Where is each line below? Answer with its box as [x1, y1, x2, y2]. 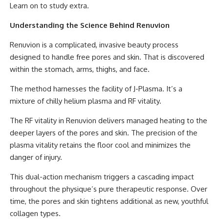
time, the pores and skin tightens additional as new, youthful [10, 197, 208, 206]
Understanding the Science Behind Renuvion [10, 21, 170, 30]
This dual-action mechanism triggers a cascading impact [10, 172, 194, 182]
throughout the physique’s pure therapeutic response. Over [10, 184, 207, 194]
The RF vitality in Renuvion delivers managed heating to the [10, 116, 207, 126]
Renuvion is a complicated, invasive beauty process [10, 40, 178, 50]
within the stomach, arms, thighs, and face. [10, 65, 150, 74]
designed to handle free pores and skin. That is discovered [10, 52, 204, 62]
